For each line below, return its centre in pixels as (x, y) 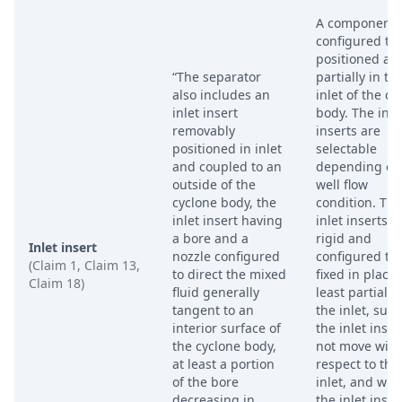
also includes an (221, 95)
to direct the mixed (229, 274)
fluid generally (216, 292)
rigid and (344, 238)
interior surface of (227, 328)
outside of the (214, 184)
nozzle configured (226, 256)
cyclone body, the (224, 202)
